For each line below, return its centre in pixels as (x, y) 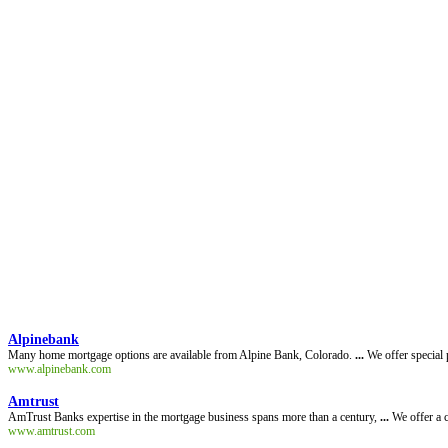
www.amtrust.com (51, 431)
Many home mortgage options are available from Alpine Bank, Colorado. (181, 355)
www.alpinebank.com (59, 369)
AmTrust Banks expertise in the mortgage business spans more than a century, (194, 417)
